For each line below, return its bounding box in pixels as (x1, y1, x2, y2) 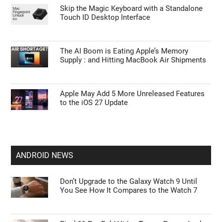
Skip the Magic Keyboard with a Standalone (60, 4, 203, 13)
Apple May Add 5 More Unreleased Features (60, 89, 205, 99)
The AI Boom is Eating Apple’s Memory (60, 47, 189, 56)
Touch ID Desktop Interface (60, 13, 151, 22)
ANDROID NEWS (16, 151, 74, 161)
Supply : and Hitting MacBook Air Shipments (60, 55, 207, 65)
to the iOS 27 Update (60, 98, 128, 108)
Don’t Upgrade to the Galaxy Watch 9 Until (60, 177, 198, 186)
